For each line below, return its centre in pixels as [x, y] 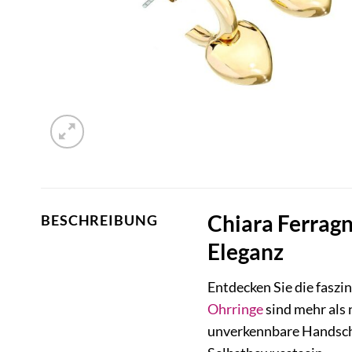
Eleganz [245, 252]
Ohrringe [235, 310]
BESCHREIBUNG [99, 220]
